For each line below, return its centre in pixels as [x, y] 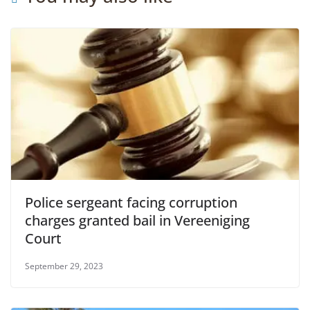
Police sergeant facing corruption [131, 202]
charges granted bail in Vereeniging [137, 220]
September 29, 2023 [64, 266]
